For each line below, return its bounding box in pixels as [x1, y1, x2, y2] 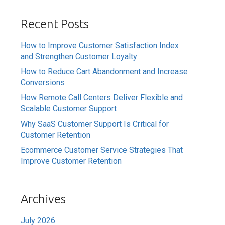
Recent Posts [21, 17, 89, 31]
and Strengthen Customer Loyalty [21, 52, 138, 62]
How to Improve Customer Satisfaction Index [21, 41, 179, 51]
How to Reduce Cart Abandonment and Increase [21, 67, 188, 77]
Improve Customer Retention [21, 156, 122, 166]
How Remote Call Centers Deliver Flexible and [21, 93, 183, 103]
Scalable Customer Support [21, 104, 117, 114]
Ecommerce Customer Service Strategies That [21, 145, 183, 155]
